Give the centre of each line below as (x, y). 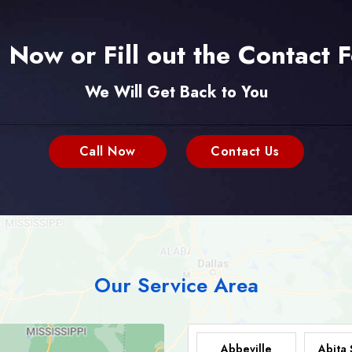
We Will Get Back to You (176, 92)
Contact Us (245, 151)
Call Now (107, 151)
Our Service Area (176, 285)
